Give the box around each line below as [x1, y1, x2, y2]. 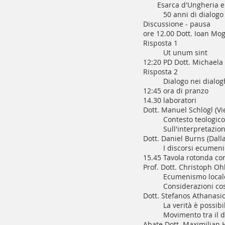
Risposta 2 [143, 67, 178, 76]
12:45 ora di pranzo [143, 86, 208, 95]
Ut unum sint [163, 48, 207, 57]
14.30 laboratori [143, 95, 196, 105]
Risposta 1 [143, 38, 178, 48]
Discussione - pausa [143, 19, 210, 29]
